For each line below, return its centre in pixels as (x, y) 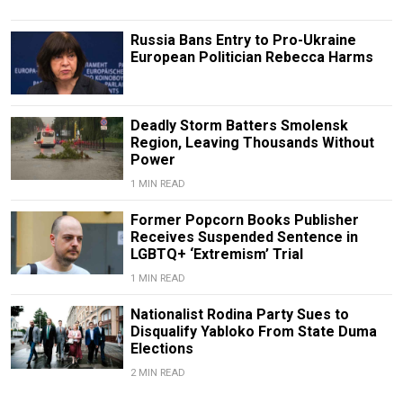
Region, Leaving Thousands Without (252, 143)
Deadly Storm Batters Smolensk (239, 126)
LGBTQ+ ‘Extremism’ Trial (216, 255)
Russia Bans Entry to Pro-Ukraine (243, 40)
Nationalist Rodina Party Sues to (239, 315)
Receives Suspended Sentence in (244, 237)
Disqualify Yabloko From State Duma (253, 332)
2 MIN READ (157, 373)
